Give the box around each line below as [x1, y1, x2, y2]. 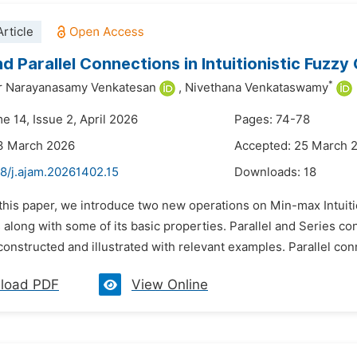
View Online [131, 277, 208, 292]
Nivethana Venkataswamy [185, 80, 328, 95]
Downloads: [234, 165, 304, 179]
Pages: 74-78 [234, 112, 310, 127]
